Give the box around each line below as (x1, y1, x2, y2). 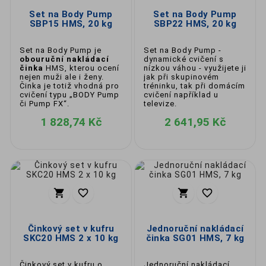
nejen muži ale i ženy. (20, 72, 104, 81)
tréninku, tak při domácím (144, 81, 245, 90)
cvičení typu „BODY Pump (20, 90, 119, 99)
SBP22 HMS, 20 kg (153, 18, 237, 29)
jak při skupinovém (144, 72, 219, 81)
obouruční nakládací (20, 55, 109, 64)
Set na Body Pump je (20, 46, 102, 55)
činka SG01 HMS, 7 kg (145, 233, 245, 243)
